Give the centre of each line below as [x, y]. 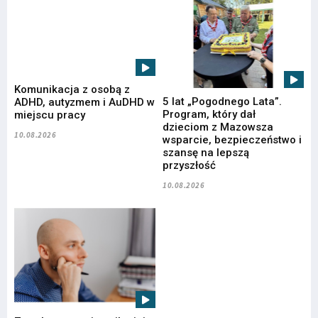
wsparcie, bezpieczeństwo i [232, 139]
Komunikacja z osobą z [72, 89]
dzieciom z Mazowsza [218, 127]
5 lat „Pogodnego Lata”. [222, 101]
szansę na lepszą [206, 152]
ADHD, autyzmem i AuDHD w [84, 102]
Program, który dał [209, 114]
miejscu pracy [50, 115]
